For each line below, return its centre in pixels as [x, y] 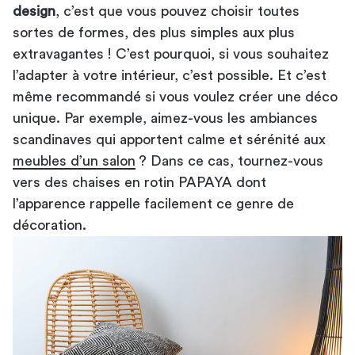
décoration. [50, 225]
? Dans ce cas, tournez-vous [229, 160]
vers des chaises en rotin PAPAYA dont [139, 182]
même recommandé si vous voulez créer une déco [175, 96]
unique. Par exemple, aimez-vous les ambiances [165, 118]
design [34, 11]
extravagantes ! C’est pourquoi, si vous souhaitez [171, 53]
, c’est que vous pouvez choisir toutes [177, 11]
